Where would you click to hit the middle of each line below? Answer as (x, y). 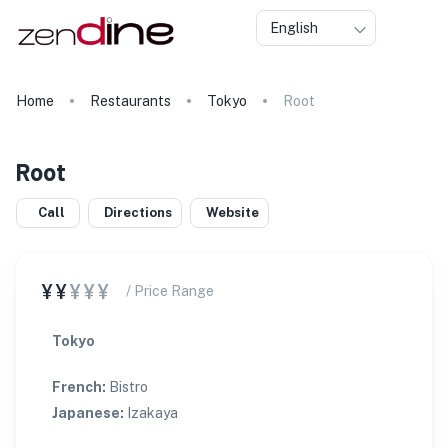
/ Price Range (170, 291)
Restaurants (130, 101)
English (294, 28)
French (77, 387)
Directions (138, 212)
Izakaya (152, 413)
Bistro (128, 387)
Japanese (86, 413)
